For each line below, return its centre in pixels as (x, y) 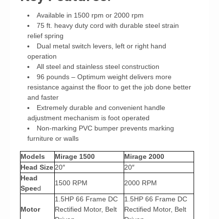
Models (33, 156)
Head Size (37, 167)
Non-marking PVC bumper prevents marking (105, 128)
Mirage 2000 (144, 156)
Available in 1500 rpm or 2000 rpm (90, 15)
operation (42, 56)
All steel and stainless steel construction (98, 66)
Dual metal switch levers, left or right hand (101, 46)
